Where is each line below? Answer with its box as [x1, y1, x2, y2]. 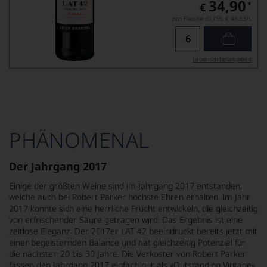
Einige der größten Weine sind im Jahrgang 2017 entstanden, [9, 179, 242, 191]
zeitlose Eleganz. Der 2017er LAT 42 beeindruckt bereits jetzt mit [9, 225, 257, 237]
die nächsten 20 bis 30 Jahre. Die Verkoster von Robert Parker [9, 247, 246, 259]
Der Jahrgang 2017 [9, 159, 107, 173]
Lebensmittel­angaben [193, 54, 252, 63]
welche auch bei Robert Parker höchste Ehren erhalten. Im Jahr [9, 191, 250, 203]
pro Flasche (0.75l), [172, 14, 223, 23]
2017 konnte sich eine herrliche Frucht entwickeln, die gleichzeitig [9, 202, 258, 214]
